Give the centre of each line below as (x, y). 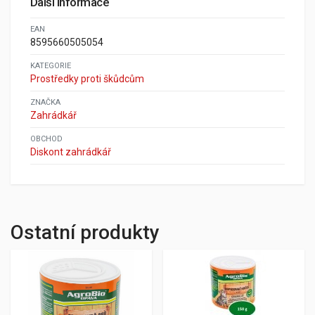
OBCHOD (46, 139)
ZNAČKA (45, 102)
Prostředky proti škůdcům (87, 79)
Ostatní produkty (85, 232)
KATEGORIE (51, 66)
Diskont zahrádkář (71, 152)
